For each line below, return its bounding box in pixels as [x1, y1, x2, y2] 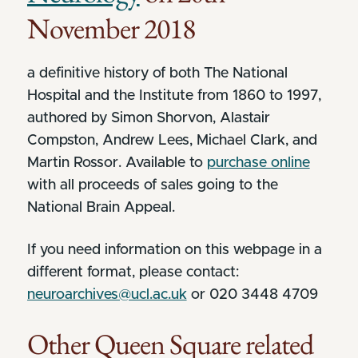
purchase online [206, 155, 310, 170]
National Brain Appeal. [26, 200, 175, 215]
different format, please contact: [26, 265, 239, 280]
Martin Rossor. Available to [26, 155, 207, 170]
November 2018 [26, 9, 195, 47]
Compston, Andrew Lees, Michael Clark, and [26, 133, 317, 148]
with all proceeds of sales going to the [26, 177, 278, 193]
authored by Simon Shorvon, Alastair [26, 110, 270, 125]
